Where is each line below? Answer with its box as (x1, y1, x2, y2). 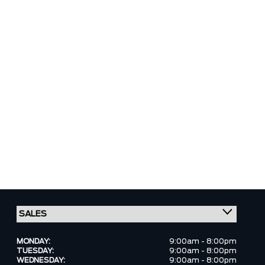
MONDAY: (17, 238, 50, 245)
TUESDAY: (17, 247, 54, 254)
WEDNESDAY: (17, 257, 65, 264)
